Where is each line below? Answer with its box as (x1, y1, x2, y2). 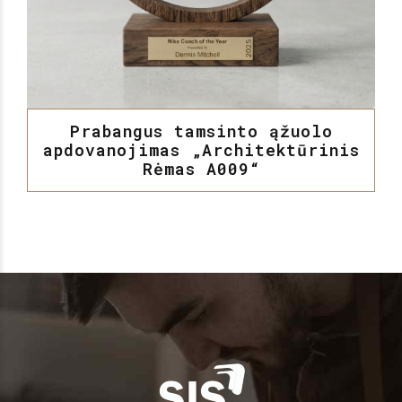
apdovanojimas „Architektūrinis (42, 138, 360, 161)
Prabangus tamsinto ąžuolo (69, 119, 333, 142)
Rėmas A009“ (142, 157, 260, 179)
